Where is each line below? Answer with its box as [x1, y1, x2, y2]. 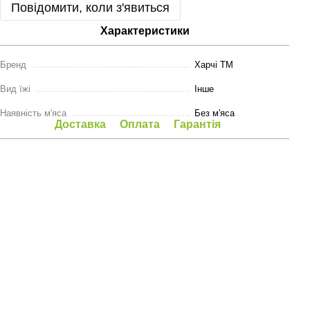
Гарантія [174, 118, 221, 130]
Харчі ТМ [194, 60, 233, 70]
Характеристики [100, 25, 190, 37]
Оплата [120, 118, 160, 130]
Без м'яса [194, 108, 235, 118]
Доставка [55, 118, 106, 130]
